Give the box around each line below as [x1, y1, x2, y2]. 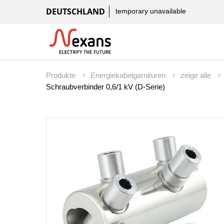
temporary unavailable [115, 7, 186, 15]
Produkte [46, 71, 77, 80]
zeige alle [180, 71, 213, 80]
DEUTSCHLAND [46, 6, 105, 17]
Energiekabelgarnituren [90, 71, 167, 80]
